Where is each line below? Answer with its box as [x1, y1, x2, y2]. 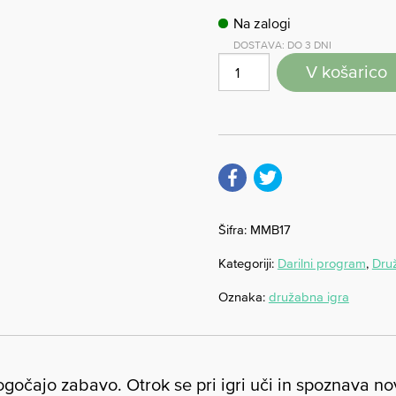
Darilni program [277, 255, 366, 270]
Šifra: [217, 221, 250, 237]
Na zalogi [232, 15, 291, 32]
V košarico [305, 62, 387, 82]
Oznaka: [217, 288, 269, 304]
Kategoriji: [217, 255, 278, 270]
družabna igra [268, 288, 349, 304]
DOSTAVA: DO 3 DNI [232, 39, 331, 52]
